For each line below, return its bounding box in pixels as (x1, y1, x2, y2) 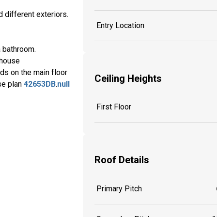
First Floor (96, 102, 131, 112)
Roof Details (94, 154, 149, 166)
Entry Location (96, 21, 144, 31)
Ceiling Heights (94, 72, 162, 84)
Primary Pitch (96, 184, 142, 193)
